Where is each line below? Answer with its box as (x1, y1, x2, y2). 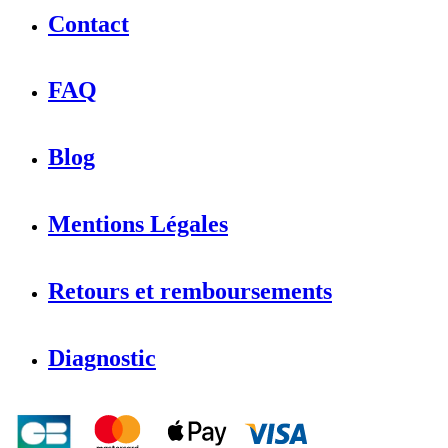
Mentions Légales (48, 210, 228, 237)
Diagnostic (48, 344, 156, 371)
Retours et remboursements (48, 277, 332, 304)
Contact (48, 10, 129, 37)
